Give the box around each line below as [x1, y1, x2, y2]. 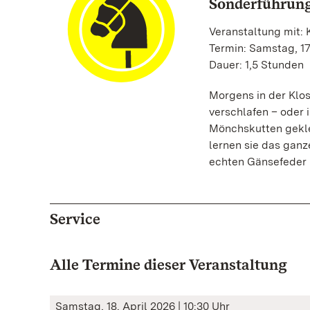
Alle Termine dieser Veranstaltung [50, 255, 287, 273]
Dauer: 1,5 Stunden [208, 58, 304, 71]
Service [50, 210, 100, 228]
